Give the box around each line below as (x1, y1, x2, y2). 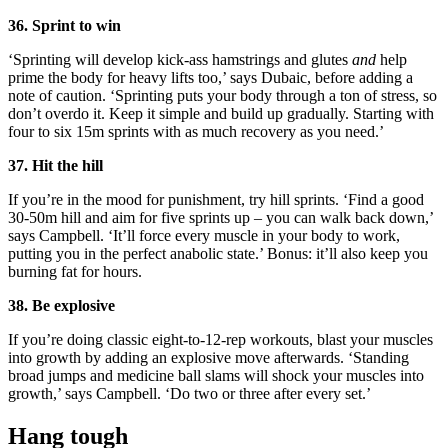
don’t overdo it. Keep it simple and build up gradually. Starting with (8, 104, 434, 122)
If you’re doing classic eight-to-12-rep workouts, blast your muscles (8, 330, 433, 348)
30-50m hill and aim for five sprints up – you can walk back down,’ (8, 208, 433, 226)
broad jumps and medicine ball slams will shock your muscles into (8, 366, 424, 384)
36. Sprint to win (8, 16, 121, 34)
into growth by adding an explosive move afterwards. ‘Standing (8, 348, 409, 366)
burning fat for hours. (8, 262, 146, 280)
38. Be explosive (8, 296, 115, 314)
